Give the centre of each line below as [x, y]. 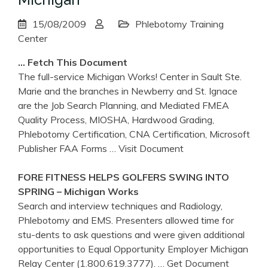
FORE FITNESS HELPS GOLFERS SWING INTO [124, 177]
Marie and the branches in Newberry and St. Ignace [128, 91]
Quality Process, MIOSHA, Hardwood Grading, [116, 120]
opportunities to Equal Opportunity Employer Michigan [133, 249]
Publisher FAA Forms [64, 149]
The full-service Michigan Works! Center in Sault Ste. [130, 77]
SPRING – [41, 192]
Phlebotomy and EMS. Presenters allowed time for [126, 220]
